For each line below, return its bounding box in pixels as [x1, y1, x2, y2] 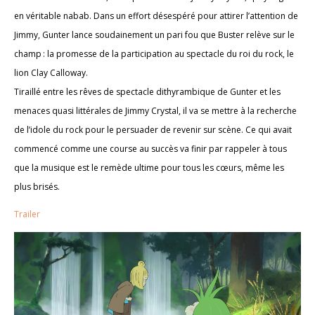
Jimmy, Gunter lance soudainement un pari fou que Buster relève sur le [14, 28, 295, 41]
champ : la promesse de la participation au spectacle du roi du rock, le [14, 47, 294, 60]
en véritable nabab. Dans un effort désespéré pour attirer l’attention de [14, 9, 298, 22]
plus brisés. [14, 180, 60, 193]
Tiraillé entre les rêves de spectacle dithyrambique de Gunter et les [14, 85, 281, 98]
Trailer [14, 207, 40, 220]
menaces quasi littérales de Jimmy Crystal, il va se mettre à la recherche [14, 104, 297, 117]
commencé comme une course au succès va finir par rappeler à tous [14, 142, 287, 155]
